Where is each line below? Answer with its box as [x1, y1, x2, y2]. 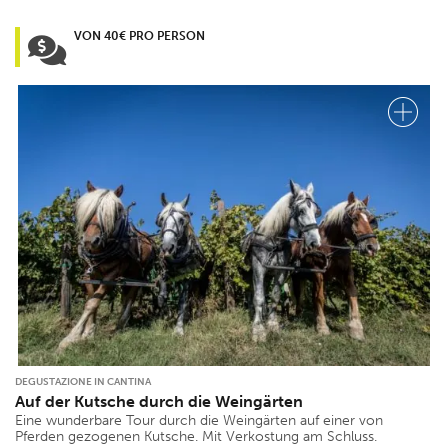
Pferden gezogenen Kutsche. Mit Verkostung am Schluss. [15, 428, 377, 446]
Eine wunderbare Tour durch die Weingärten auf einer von [15, 412, 383, 430]
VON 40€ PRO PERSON [74, 29, 205, 44]
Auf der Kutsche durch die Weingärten [15, 392, 303, 412]
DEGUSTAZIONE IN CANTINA [15, 376, 151, 389]
